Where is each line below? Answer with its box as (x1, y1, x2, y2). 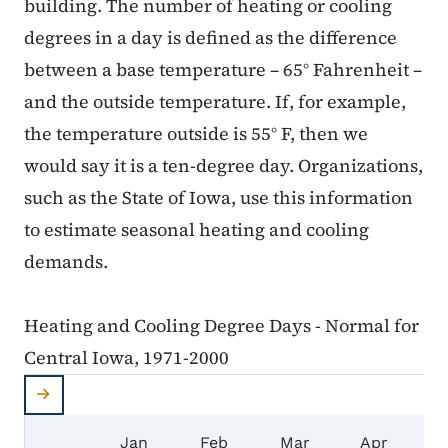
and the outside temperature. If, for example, (24, 89, 406, 115)
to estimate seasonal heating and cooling (24, 217, 369, 243)
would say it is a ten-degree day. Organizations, (24, 153, 423, 179)
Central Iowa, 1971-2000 (24, 345, 229, 371)
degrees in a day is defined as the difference (24, 25, 397, 51)
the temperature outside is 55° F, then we (24, 121, 368, 147)
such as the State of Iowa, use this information (24, 185, 413, 211)
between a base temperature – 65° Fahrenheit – (24, 57, 422, 83)
